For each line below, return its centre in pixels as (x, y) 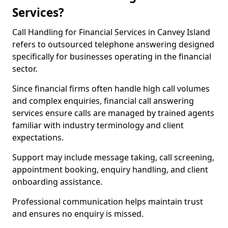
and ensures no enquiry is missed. (78, 214)
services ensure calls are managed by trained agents (113, 113)
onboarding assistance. (57, 182)
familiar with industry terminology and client (98, 125)
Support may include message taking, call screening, (113, 157)
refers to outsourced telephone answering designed (113, 44)
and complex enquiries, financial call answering (103, 101)
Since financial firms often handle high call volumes (111, 89)
